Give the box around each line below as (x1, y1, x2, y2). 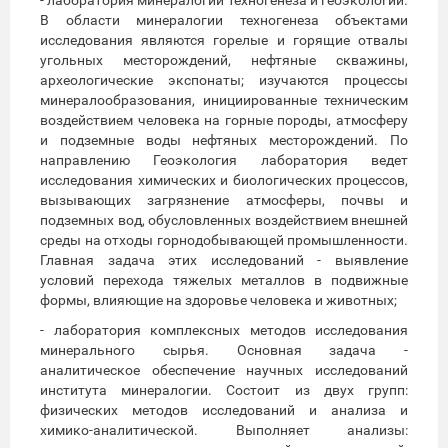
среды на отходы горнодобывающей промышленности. (40, 231, 408, 248)
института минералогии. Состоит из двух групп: (40, 381, 408, 398)
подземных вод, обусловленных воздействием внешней (40, 211, 408, 228)
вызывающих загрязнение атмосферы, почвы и (40, 191, 408, 208)
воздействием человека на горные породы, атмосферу (40, 111, 408, 128)
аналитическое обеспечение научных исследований (40, 361, 408, 378)
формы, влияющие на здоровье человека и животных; (40, 291, 397, 308)
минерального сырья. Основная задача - (40, 341, 408, 358)
